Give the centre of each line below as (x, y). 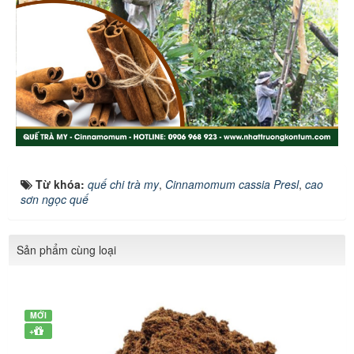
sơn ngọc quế (55, 199)
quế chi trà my (123, 184)
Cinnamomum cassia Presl (232, 184)
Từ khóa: (62, 184)
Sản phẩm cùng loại (66, 249)
